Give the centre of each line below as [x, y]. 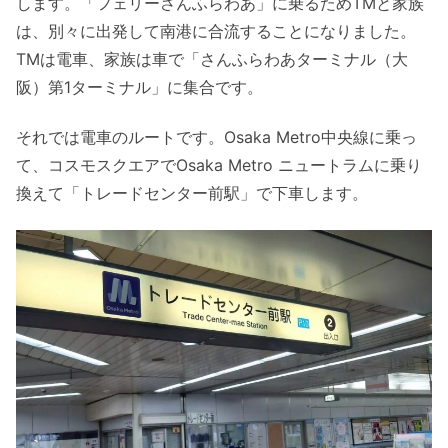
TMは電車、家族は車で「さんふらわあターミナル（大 [212, 58]
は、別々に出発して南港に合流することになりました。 [216, 30]
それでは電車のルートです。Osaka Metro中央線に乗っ [216, 137]
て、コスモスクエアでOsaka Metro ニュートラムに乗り [219, 165]
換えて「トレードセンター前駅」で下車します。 [192, 193]
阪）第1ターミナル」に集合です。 [139, 86]
